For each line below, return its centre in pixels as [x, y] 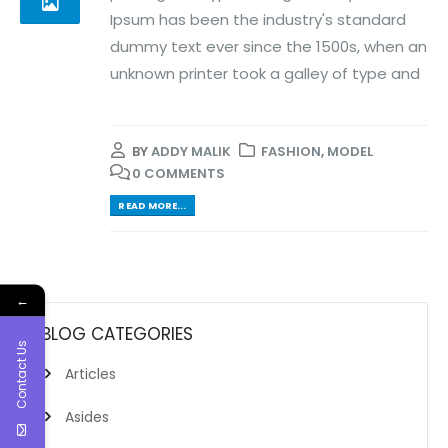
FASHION [291, 152]
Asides [87, 416]
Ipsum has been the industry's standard [258, 19]
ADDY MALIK [191, 152]
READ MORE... [152, 205]
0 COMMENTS [178, 174]
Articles [90, 373]
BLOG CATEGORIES [117, 333]
